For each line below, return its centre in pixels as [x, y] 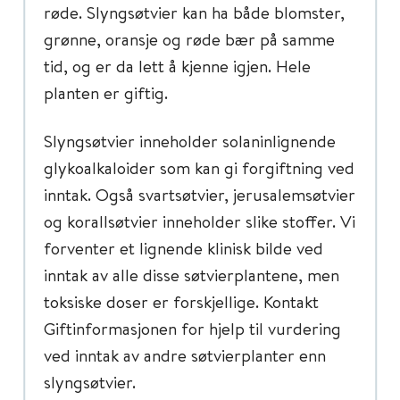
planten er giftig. [106, 92]
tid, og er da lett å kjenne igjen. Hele [177, 66]
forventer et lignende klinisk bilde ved [183, 248]
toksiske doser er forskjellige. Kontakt [181, 301]
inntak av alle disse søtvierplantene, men [192, 275]
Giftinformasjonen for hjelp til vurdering [192, 328]
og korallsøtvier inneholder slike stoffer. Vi [200, 221]
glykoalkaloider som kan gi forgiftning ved [199, 167]
